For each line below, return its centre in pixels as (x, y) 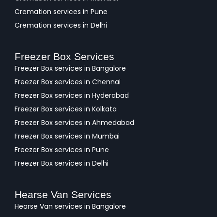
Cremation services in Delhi (61, 25)
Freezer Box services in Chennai (68, 82)
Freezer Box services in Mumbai (67, 136)
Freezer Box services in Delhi (62, 163)
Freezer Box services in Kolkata (66, 109)
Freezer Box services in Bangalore (70, 69)
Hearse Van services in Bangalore (70, 207)
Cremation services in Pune (61, 12)
